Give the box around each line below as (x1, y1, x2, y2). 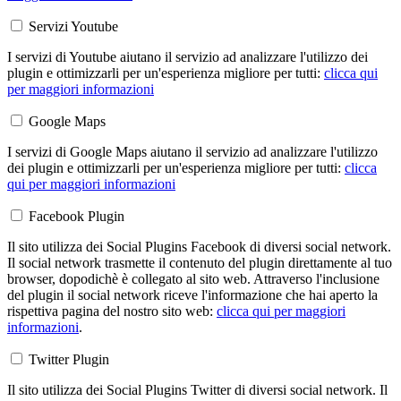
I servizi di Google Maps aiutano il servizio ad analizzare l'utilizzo (7, 144, 378, 160)
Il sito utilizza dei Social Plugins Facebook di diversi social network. (7, 239, 391, 255)
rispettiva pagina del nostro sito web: (7, 303, 217, 320)
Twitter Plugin (29, 352, 109, 368)
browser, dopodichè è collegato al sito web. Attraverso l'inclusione (7, 271, 380, 287)
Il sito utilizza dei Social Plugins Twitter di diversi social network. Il (7, 382, 388, 398)
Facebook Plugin (29, 209, 124, 225)
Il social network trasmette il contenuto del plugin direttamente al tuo (7, 255, 392, 271)
